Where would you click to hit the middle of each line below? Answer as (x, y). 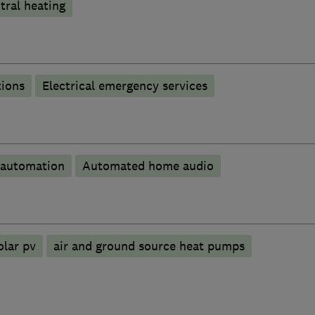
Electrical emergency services (124, 85)
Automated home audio (148, 166)
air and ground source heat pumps (149, 246)
